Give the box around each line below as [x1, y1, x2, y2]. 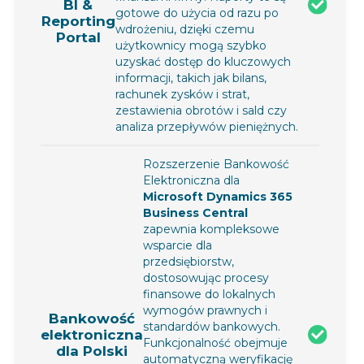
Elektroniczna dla [143, 172, 240, 188]
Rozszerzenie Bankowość [143, 156, 289, 171]
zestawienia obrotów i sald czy [115, 102, 287, 118]
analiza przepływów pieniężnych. [115, 119, 298, 134]
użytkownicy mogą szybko [115, 37, 266, 53]
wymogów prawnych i [143, 302, 267, 318]
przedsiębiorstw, [143, 253, 234, 269]
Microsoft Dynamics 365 [143, 188, 292, 204]
